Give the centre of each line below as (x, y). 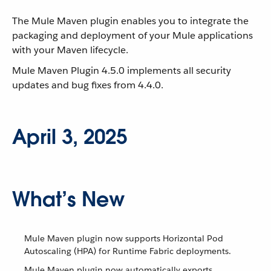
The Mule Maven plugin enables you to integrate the (130, 21)
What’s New (68, 199)
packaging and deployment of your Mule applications (132, 35)
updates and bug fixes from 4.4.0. (88, 85)
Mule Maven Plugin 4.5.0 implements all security (122, 70)
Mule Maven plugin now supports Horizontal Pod (124, 238)
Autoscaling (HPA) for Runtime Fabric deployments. (128, 251)
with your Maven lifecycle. (70, 50)
